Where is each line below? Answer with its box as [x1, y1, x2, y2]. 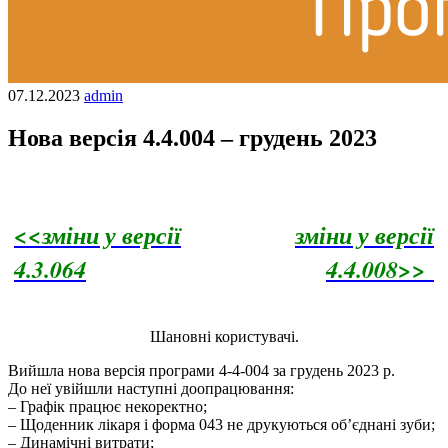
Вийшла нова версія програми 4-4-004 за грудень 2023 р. [8, 361, 395, 379]
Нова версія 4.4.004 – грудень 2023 [8, 124, 377, 151]
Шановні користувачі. [149, 327, 299, 345]
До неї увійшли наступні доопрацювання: [8, 379, 294, 397]
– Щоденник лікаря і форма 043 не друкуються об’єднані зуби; [8, 415, 435, 433]
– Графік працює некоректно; [8, 397, 207, 415]
